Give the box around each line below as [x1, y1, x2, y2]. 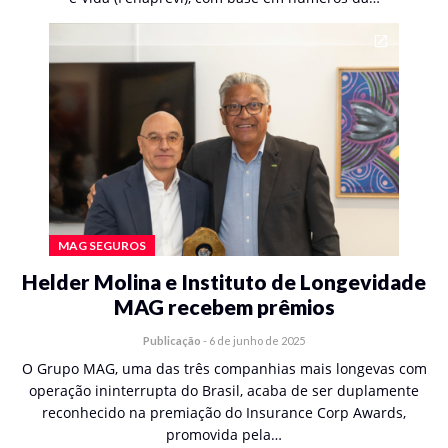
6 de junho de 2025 [209, 334, 305, 347]
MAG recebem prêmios [113, 294, 335, 319]
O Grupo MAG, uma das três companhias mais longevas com [21, 359, 427, 378]
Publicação [143, 334, 201, 347]
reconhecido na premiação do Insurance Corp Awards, [42, 403, 406, 422]
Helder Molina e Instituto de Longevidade [22, 269, 426, 294]
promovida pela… [166, 425, 282, 444]
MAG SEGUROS [58, 238, 146, 253]
